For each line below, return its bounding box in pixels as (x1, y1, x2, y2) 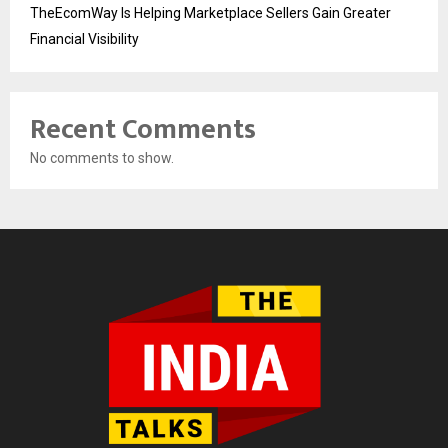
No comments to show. (30, 149, 174, 166)
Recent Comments (30, 105, 256, 153)
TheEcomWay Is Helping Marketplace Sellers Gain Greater (30, 4, 391, 21)
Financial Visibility (30, 30, 139, 47)
